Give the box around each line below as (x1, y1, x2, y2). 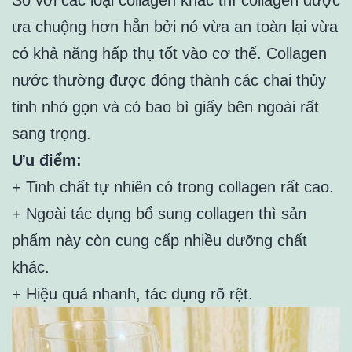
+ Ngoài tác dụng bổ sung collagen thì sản (12, 204, 306, 222)
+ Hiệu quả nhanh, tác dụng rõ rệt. (12, 284, 253, 302)
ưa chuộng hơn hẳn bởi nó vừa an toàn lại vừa (12, 17, 338, 35)
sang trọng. (12, 124, 91, 142)
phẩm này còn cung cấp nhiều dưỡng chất (12, 231, 307, 249)
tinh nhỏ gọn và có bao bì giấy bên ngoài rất (12, 97, 319, 115)
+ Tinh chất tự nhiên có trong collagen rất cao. (12, 178, 334, 196)
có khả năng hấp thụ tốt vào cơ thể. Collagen (12, 44, 327, 62)
